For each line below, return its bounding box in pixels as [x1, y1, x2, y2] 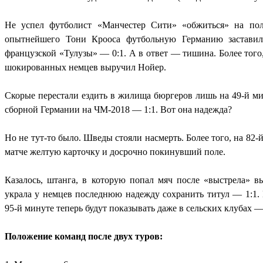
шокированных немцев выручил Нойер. [5, 62, 166, 73]
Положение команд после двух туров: [5, 231, 163, 242]
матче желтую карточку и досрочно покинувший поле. [5, 147, 225, 157]
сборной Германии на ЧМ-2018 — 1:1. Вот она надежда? [5, 104, 232, 115]
